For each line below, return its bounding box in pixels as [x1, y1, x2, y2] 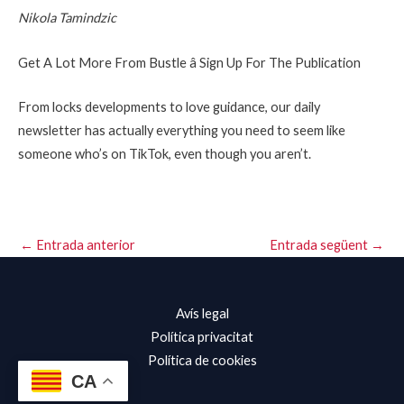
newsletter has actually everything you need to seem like [18, 122, 345, 138]
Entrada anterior [33, 237, 135, 253]
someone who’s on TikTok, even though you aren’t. [18, 145, 311, 161]
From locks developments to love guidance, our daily [18, 98, 320, 115]
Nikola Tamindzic [18, 10, 116, 26]
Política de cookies [147, 353, 257, 369]
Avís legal [175, 306, 229, 322]
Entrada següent [270, 237, 371, 253]
